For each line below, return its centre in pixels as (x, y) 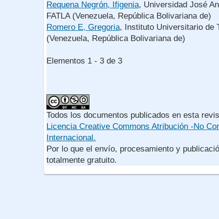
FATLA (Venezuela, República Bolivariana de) (129, 16)
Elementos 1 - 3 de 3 (89, 61)
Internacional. (71, 138)
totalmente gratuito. (82, 160)
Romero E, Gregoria (83, 27)
